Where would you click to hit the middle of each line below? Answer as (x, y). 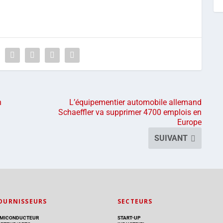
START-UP (129, 218)
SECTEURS (135, 201)
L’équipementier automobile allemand (136, 102)
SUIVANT (171, 138)
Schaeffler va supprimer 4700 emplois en (130, 112)
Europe (190, 122)
